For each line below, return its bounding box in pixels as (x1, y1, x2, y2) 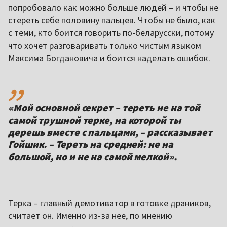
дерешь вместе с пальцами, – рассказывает (8, 125, 212, 138)
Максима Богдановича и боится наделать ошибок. (8, 52, 212, 64)
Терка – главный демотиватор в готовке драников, (8, 197, 211, 209)
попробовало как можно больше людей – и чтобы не (8, 1, 218, 13)
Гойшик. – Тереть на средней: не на (8, 137, 173, 150)
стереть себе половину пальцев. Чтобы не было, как (8, 14, 215, 26)
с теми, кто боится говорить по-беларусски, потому (8, 26, 214, 39)
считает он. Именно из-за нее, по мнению (8, 209, 172, 221)
